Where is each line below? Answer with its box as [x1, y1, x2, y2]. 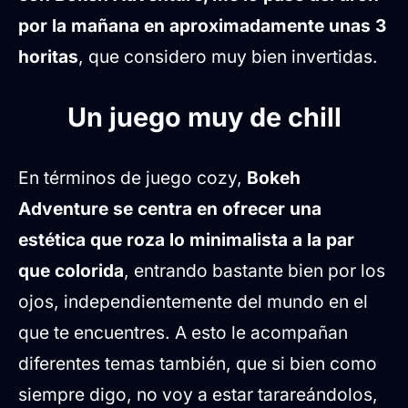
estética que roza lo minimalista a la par [18, 228, 354, 250]
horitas [18, 46, 78, 68]
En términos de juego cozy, [18, 166, 247, 189]
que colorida [18, 259, 124, 281]
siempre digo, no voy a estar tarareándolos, [18, 382, 378, 405]
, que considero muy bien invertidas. [78, 46, 378, 68]
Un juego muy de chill [66, 100, 342, 133]
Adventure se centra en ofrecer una [18, 197, 321, 219]
